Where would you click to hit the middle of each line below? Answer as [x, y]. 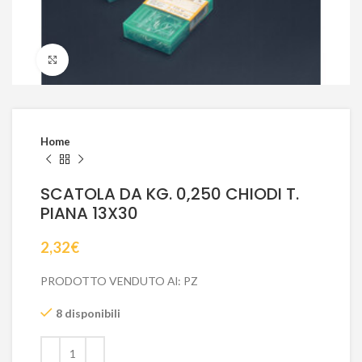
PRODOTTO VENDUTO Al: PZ [119, 281]
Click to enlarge [109, 60]
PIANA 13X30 [89, 213]
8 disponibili [88, 313]
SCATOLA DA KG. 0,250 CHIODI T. [170, 194]
